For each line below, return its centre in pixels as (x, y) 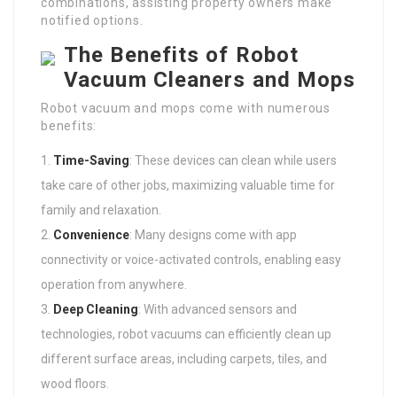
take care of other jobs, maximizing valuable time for (188, 185)
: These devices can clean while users (233, 160)
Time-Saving (91, 160)
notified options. (92, 20)
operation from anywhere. (114, 284)
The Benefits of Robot (182, 55)
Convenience (91, 235)
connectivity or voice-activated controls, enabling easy (191, 260)
